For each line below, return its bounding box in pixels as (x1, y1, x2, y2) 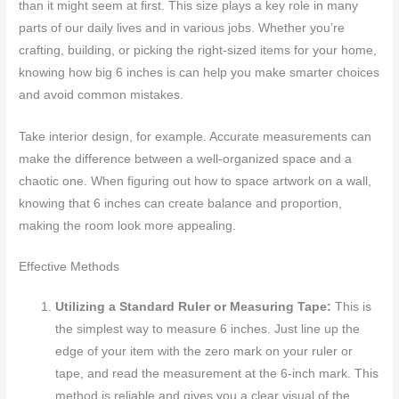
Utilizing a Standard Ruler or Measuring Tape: (55, 300, 332, 314)
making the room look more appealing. (19, 218, 237, 232)
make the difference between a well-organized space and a (19, 151, 353, 166)
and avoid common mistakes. (19, 87, 184, 102)
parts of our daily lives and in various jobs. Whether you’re (19, 20, 346, 35)
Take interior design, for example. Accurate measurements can (19, 129, 372, 143)
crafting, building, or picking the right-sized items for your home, (19, 43, 378, 57)
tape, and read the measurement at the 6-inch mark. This (55, 367, 379, 381)
